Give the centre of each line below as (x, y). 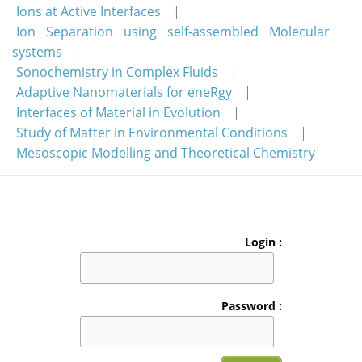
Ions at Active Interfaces (88, 11)
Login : (263, 242)
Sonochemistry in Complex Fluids (117, 72)
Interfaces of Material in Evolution (118, 112)
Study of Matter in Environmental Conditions (152, 133)
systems (37, 52)
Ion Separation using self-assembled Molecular (173, 32)
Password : (252, 306)
